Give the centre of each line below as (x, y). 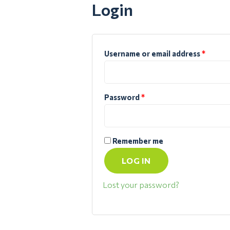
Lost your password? (141, 185)
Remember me (138, 141)
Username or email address (153, 54)
